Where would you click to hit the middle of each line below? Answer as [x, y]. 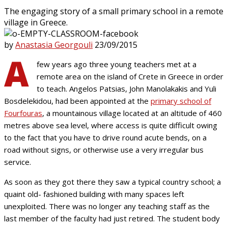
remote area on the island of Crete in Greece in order [130, 76]
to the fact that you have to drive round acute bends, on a [105, 137]
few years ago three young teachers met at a [117, 64]
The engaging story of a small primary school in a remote [114, 11]
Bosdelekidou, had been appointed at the [77, 101]
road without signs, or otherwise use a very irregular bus [104, 149]
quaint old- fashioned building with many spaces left [94, 194]
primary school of [181, 101]
